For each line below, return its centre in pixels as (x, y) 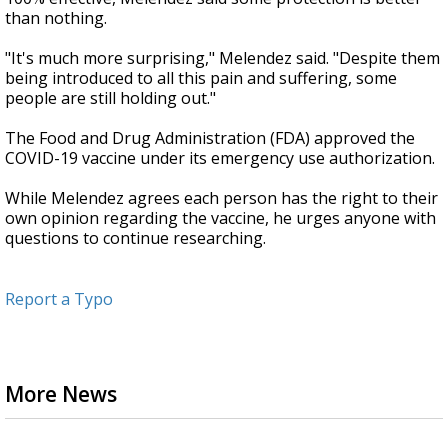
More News (61, 394)
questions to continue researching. (137, 238)
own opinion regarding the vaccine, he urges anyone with (220, 218)
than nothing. (56, 18)
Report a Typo (59, 299)
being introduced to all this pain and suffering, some (201, 78)
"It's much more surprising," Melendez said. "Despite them (222, 58)
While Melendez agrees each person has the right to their (221, 198)
